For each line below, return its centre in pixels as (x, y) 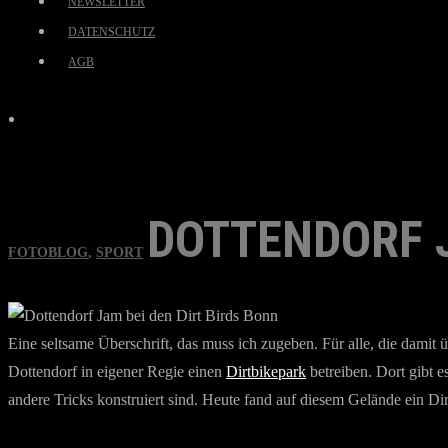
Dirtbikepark (266, 371)
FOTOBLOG (48, 252)
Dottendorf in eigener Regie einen (117, 371)
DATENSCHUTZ (111, 32)
